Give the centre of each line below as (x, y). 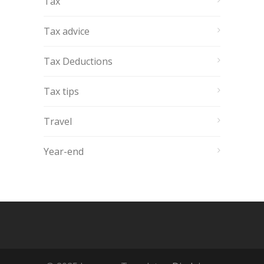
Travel (58, 121)
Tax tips (61, 91)
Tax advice (67, 31)
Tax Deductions (78, 61)
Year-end (64, 151)
